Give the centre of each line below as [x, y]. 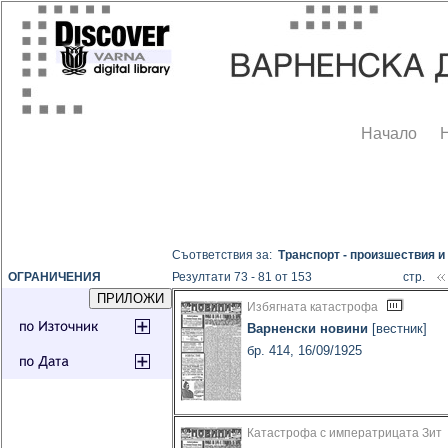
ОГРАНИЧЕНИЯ [52, 277]
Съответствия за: [225, 255]
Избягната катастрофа [313, 307]
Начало [389, 134]
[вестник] [398, 329]
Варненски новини [308, 329]
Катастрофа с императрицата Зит [345, 433]
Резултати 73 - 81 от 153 [242, 277]
